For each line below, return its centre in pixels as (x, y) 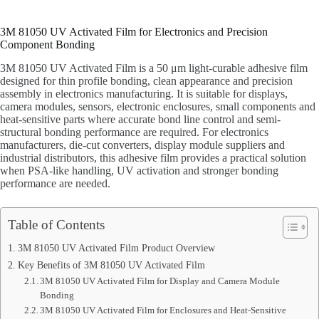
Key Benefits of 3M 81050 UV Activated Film (111, 265)
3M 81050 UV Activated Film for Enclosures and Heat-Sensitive (163, 310)
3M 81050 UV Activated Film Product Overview (116, 247)
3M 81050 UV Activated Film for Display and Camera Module (160, 281)
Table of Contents (56, 224)
